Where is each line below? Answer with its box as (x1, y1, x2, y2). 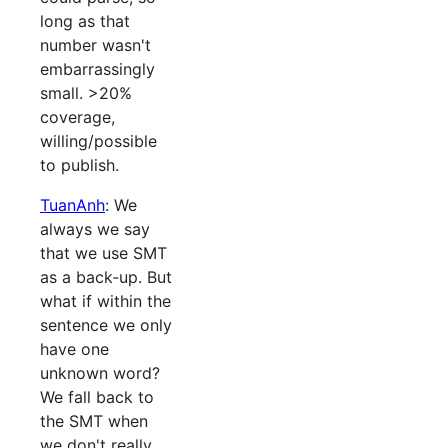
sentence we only (40, 315, 172, 336)
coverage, (40, 107, 115, 128)
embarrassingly (40, 59, 155, 80)
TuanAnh (40, 195, 105, 216)
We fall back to (40, 387, 154, 408)
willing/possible (40, 131, 157, 152)
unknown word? (40, 363, 160, 384)
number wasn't (40, 35, 151, 56)
